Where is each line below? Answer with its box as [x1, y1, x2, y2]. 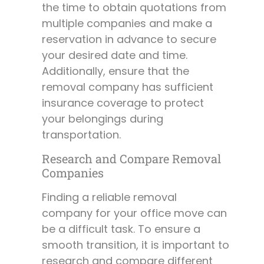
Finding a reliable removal [42, 189, 177, 204]
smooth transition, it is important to [42, 237, 229, 252]
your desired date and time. [42, 48, 187, 63]
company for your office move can [42, 205, 227, 220]
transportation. [42, 127, 121, 143]
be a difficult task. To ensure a [42, 221, 200, 236]
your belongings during [42, 111, 163, 127]
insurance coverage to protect [42, 95, 204, 111]
